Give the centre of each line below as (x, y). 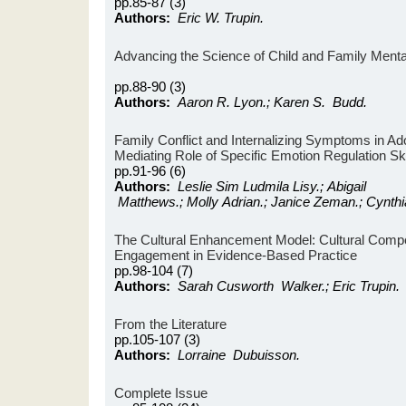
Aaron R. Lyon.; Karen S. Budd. (272, 102)
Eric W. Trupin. (221, 18)
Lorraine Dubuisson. (239, 355)
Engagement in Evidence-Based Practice (236, 255)
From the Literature (170, 324)
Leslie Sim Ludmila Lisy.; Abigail (272, 186)
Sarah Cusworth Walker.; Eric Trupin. (289, 286)
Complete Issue (161, 393)
